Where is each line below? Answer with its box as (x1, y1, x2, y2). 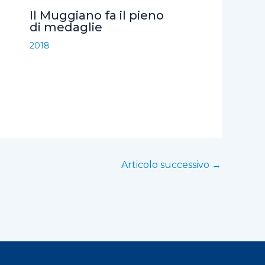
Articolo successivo (121, 159, 212, 170)
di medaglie (29, 20, 102, 34)
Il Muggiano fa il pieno (29, 8, 164, 22)
